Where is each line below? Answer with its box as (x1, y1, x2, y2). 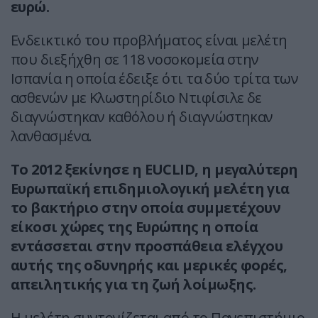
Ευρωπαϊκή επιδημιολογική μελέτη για (11, 179, 290, 199)
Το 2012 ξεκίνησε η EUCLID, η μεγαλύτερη (11, 160, 298, 180)
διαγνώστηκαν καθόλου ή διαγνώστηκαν (11, 107, 273, 127)
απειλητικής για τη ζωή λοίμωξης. (11, 275, 256, 295)
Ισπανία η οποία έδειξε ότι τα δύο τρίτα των (11, 69, 299, 89)
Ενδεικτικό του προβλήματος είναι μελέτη (11, 31, 287, 50)
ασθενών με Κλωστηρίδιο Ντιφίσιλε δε (11, 88, 262, 108)
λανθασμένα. (11, 126, 92, 146)
